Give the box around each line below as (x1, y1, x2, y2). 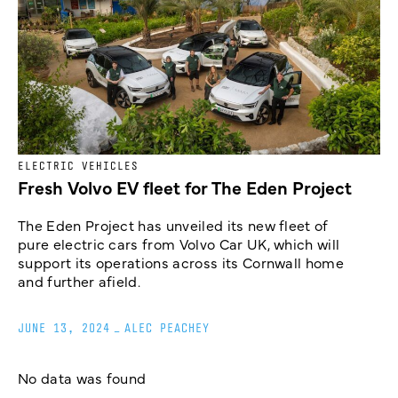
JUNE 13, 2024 (18, 321, 110, 336)
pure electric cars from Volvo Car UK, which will (18, 234, 340, 254)
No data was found (18, 368, 147, 388)
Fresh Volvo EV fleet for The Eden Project (18, 175, 352, 200)
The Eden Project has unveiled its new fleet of (18, 215, 329, 235)
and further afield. (18, 271, 141, 291)
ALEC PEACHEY (124, 321, 210, 336)
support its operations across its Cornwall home (18, 252, 345, 273)
